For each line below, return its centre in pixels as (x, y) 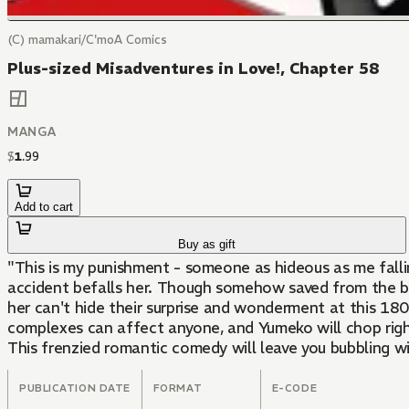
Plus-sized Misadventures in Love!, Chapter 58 (194, 68)
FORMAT (178, 388)
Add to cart (44, 207)
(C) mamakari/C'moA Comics (87, 40)
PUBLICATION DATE (75, 388)
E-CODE (294, 388)
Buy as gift (207, 245)
